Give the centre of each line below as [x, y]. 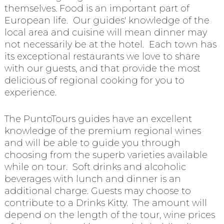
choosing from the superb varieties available [106, 155]
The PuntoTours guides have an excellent [98, 119]
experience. [33, 93]
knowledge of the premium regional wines [102, 131]
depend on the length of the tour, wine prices [109, 215]
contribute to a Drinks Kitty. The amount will [105, 203]
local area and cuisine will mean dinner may [105, 33]
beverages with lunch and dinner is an [92, 179]
